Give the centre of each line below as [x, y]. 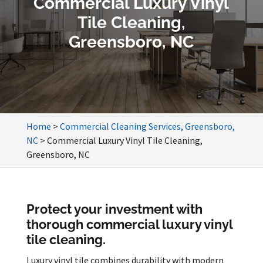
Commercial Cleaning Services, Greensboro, [147, 126]
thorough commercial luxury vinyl [129, 224]
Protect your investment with [114, 209]
